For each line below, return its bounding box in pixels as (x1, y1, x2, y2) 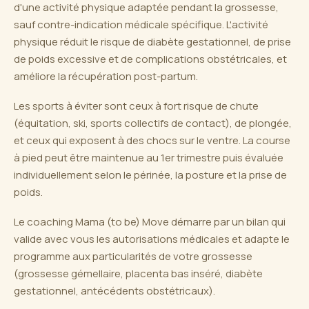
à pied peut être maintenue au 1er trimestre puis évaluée (14, 150, 283, 165)
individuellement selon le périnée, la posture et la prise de (14, 168, 287, 182)
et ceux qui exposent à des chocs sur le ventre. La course (14, 133, 290, 148)
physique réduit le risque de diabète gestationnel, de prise (14, 34, 291, 49)
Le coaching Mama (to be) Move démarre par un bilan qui (14, 215, 286, 229)
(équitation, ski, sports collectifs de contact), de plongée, (14, 116, 292, 130)
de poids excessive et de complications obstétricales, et (14, 52, 287, 66)
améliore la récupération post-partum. (14, 69, 198, 83)
